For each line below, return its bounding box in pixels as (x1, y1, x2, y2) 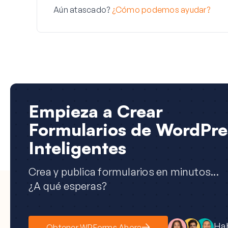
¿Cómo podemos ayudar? (111, 5, 210, 15)
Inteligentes (28, 137, 126, 158)
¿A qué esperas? (28, 180, 107, 192)
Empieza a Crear (28, 100, 163, 122)
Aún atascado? (53, 5, 112, 15)
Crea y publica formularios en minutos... (28, 165, 219, 178)
